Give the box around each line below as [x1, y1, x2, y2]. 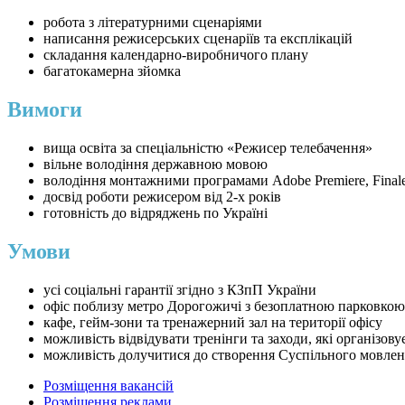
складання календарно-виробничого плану [43, 47, 308, 63]
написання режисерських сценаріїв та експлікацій [43, 31, 353, 47]
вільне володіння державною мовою [43, 156, 268, 173]
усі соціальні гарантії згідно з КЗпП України [43, 282, 316, 298]
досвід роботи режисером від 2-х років [43, 189, 281, 205]
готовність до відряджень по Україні [43, 205, 268, 221]
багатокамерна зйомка [43, 63, 181, 80]
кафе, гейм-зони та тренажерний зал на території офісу [43, 315, 382, 331]
